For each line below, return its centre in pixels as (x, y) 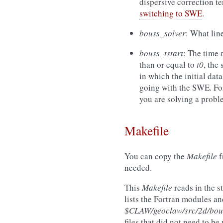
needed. (138, 167)
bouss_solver (163, 33)
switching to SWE (171, 13)
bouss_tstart (161, 53)
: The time (202, 53)
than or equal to (168, 64)
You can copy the (156, 156)
